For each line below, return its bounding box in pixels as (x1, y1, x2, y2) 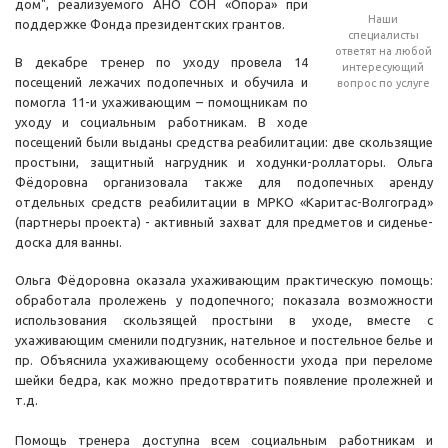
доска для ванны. (15, 235, 122, 250)
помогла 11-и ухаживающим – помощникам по (15, 95, 308, 110)
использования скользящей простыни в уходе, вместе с (15, 313, 433, 328)
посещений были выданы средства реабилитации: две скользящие (15, 135, 433, 150)
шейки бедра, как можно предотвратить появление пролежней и (15, 373, 433, 388)
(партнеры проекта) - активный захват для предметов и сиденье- (15, 215, 433, 230)
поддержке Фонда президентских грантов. (15, 17, 285, 32)
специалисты (347, 29, 419, 42)
